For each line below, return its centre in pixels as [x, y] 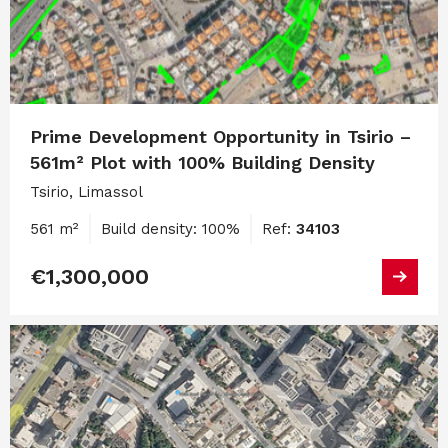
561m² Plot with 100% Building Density [202, 162]
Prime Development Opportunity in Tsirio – [220, 136]
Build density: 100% [170, 228]
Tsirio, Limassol [86, 191]
